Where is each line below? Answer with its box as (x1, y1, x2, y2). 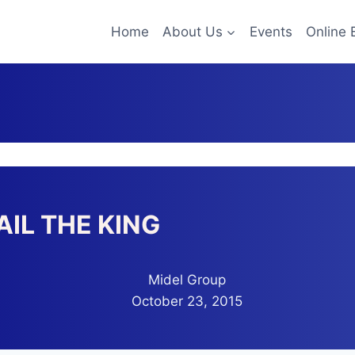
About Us (162, 23, 223, 40)
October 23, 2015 (131, 293, 242, 309)
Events (249, 23, 292, 40)
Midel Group (147, 272, 226, 288)
